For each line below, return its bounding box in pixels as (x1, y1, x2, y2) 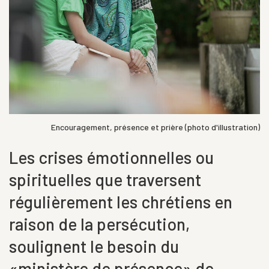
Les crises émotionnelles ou (9, 147, 214, 168)
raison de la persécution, (9, 213, 190, 234)
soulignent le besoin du (9, 235, 179, 256)
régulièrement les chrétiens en (9, 191, 232, 212)
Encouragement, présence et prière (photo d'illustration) (51, 121, 260, 132)
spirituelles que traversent (9, 169, 201, 190)
